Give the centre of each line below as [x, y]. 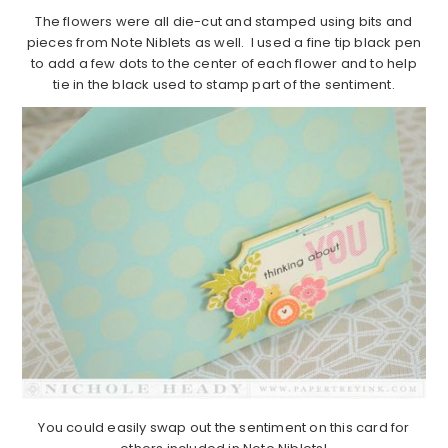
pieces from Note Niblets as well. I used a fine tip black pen [224, 43]
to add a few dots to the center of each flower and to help [224, 64]
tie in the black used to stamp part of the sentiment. [224, 85]
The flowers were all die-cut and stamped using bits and [224, 22]
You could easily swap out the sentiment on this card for [224, 428]
